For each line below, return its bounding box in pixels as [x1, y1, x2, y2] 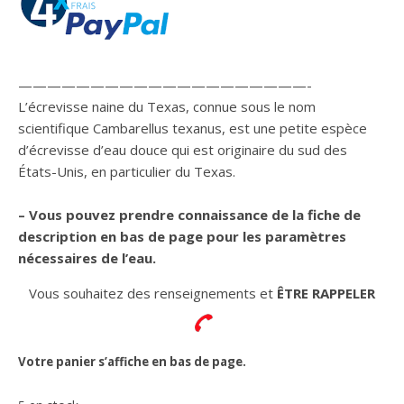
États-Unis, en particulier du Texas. [18, 161, 235, 180]
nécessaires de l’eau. [18, 248, 156, 267]
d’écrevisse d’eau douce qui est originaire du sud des [18, 140, 347, 159]
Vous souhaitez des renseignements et [29, 283, 277, 302]
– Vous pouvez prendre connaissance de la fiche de [18, 205, 361, 224]
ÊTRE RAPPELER [277, 283, 375, 302]
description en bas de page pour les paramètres [18, 226, 346, 245]
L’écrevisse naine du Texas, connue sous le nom [18, 96, 316, 115]
